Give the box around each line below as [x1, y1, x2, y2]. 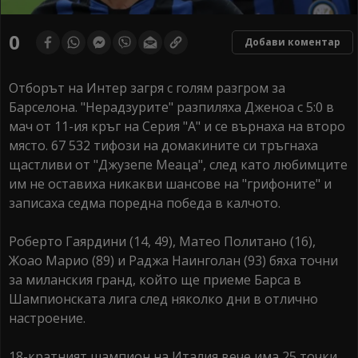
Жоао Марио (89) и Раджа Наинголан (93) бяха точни [9, 252, 338, 270]
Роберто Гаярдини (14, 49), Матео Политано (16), [9, 233, 316, 251]
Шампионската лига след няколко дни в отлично [9, 290, 318, 308]
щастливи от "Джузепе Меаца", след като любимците [9, 156, 348, 174]
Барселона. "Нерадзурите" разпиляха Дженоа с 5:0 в [9, 98, 334, 117]
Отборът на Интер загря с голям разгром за [9, 79, 285, 97]
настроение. [9, 309, 86, 328]
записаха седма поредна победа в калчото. [9, 194, 280, 213]
